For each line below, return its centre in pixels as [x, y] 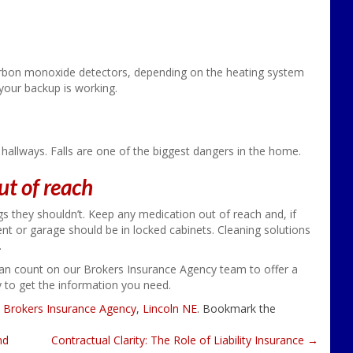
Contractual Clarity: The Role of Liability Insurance [179, 340]
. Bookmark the [236, 308]
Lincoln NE [170, 308]
